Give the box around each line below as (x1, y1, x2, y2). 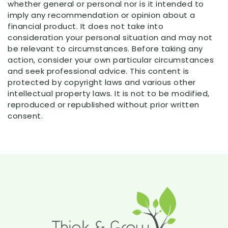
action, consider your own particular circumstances (8, 54, 214, 65)
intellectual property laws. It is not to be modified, (8, 88, 210, 99)
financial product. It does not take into (8, 20, 163, 32)
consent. (8, 110, 43, 121)
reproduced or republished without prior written (8, 99, 199, 110)
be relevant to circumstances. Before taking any (8, 43, 203, 54)
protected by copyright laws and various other (8, 76, 196, 88)
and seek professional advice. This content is (8, 65, 189, 76)
